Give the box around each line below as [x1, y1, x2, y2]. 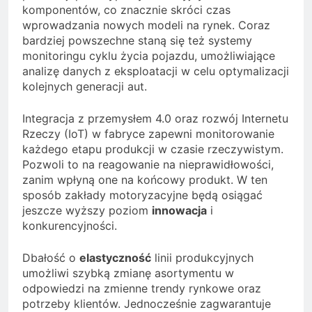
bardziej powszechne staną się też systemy [22, 33, 252, 48]
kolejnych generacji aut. [22, 79, 147, 94]
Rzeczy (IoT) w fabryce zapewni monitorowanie [22, 127, 274, 141]
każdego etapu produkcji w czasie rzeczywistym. [22, 142, 283, 157]
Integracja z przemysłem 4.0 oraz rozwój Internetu [22, 111, 288, 126]
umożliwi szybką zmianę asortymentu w [22, 266, 234, 281]
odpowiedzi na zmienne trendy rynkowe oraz [22, 281, 261, 296]
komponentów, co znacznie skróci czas [22, 3, 231, 17]
